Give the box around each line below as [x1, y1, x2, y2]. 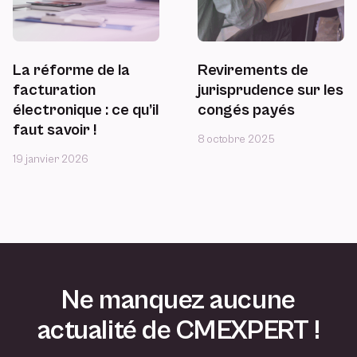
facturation [13, 81, 96, 100]
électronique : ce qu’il [13, 101, 159, 120]
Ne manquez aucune [61, 284, 296, 316]
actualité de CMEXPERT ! [37, 315, 320, 347]
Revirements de [198, 61, 308, 80]
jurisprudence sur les [198, 81, 343, 100]
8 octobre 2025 [198, 133, 275, 146]
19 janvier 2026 [13, 153, 88, 166]
